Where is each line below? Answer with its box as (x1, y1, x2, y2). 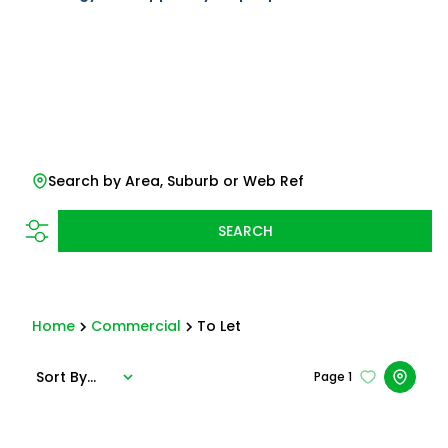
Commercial (91, 316, 181, 336)
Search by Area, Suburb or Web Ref (48, 171, 304, 191)
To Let (197, 316, 241, 336)
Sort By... (36, 366, 96, 387)
